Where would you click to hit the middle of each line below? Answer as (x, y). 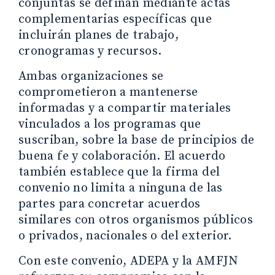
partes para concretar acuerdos (110, 204)
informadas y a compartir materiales (125, 108)
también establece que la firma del (119, 172)
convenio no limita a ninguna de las (121, 188)
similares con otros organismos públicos (136, 220)
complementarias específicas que (115, 19)
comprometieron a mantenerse (108, 92)
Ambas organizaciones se (91, 76)
